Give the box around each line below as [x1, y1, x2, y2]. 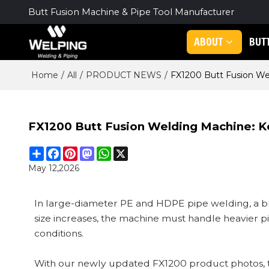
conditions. [34, 228, 83, 240]
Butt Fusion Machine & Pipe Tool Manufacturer [28, 7, 234, 17]
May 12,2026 [28, 162, 79, 174]
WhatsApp [110, 145, 156, 157]
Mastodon [94, 145, 137, 157]
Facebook [60, 145, 102, 157]
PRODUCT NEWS [85, 70, 162, 80]
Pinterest [77, 145, 116, 157]
